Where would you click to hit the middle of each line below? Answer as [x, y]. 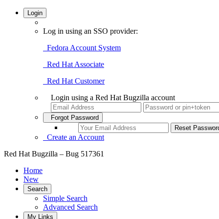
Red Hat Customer [74, 81]
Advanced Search [70, 207]
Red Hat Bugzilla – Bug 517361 [54, 154]
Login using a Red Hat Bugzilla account [113, 98]
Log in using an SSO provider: [90, 31]
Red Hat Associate [74, 64]
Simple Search [65, 198]
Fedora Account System [82, 48]
